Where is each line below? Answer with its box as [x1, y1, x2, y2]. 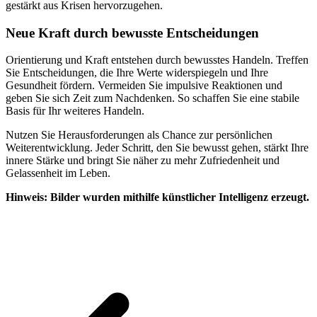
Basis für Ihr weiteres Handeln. [6, 105, 144, 117]
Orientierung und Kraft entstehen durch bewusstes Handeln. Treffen [6, 54, 309, 67]
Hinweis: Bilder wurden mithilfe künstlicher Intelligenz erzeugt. [6, 191, 309, 204]
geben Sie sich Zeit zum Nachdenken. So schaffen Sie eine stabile [6, 92, 299, 105]
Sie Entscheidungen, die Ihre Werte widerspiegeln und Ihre [6, 67, 268, 79]
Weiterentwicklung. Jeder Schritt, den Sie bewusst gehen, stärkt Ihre [6, 142, 309, 154]
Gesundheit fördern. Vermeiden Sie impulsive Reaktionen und [6, 79, 282, 92]
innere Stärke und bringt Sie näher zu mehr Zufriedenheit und [6, 154, 279, 167]
